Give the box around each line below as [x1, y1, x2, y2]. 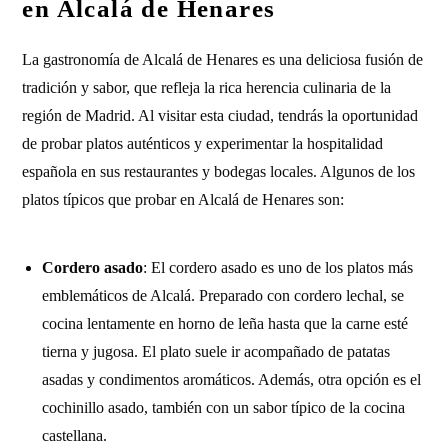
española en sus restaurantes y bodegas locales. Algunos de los [22, 163, 416, 180]
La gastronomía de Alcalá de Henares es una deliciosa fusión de [22, 51, 424, 68]
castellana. [42, 427, 108, 444]
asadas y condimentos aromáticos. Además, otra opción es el [42, 371, 422, 388]
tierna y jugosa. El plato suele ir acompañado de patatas [42, 343, 391, 360]
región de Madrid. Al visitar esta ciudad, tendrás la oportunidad [22, 107, 419, 124]
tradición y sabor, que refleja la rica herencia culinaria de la [22, 79, 392, 96]
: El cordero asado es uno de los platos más [143, 259, 414, 276]
